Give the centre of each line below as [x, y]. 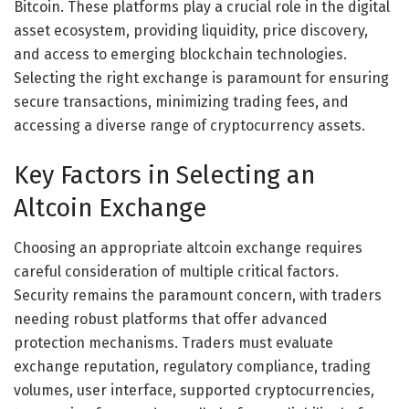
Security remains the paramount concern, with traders [198, 296]
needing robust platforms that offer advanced [171, 320]
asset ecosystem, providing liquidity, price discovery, [191, 31]
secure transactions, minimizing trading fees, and [181, 102]
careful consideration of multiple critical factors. [176, 272]
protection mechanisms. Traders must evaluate [173, 343]
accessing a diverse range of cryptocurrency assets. [189, 126]
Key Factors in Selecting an [164, 175]
